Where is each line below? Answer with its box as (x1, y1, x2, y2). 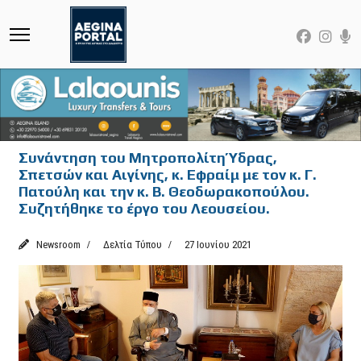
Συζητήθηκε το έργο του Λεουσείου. (19, 199, 271, 217)
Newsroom (35, 238, 81, 251)
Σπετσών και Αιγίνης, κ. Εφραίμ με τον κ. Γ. (19, 165, 317, 183)
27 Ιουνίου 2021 (185, 238, 252, 251)
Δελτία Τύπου (102, 238, 162, 251)
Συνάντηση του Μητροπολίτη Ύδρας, (19, 148, 278, 166)
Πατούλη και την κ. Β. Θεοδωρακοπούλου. (19, 182, 310, 200)
